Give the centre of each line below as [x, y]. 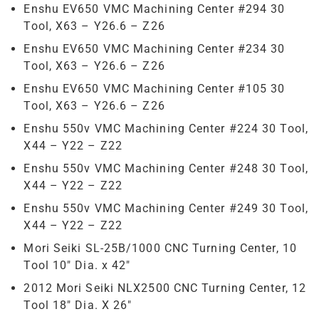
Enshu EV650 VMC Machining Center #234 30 [155, 48]
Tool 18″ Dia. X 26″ [78, 305]
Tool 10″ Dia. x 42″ [77, 265]
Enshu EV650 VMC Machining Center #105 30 [155, 88]
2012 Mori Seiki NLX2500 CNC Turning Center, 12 [165, 288]
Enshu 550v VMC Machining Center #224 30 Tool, [166, 128]
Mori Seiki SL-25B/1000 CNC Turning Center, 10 [160, 248]
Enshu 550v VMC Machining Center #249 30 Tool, [166, 208]
